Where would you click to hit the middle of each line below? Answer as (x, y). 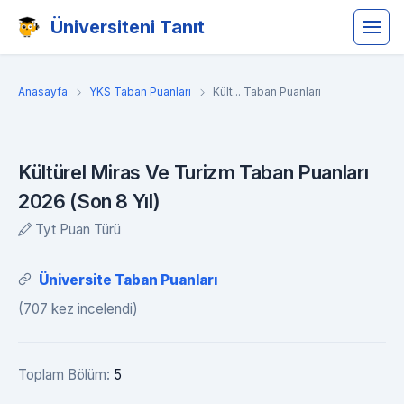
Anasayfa (43, 92)
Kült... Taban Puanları (267, 92)
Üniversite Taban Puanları (128, 280)
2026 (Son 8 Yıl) (89, 201)
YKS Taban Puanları (140, 92)
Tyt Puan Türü (78, 230)
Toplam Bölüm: (66, 375)
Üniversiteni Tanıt (128, 27)
